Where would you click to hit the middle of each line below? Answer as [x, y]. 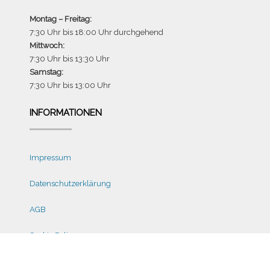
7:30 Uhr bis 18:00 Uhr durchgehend [96, 32]
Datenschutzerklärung [70, 184]
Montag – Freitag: [61, 19]
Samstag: [46, 72]
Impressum [50, 158]
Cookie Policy [53, 235]
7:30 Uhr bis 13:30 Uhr [70, 59]
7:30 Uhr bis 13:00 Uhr [70, 85]
